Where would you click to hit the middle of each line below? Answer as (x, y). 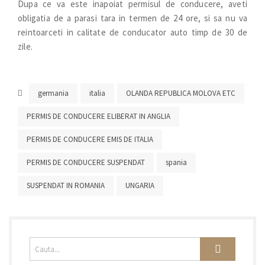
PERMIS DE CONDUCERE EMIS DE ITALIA (90, 139)
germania (53, 93)
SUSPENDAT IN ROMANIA (66, 185)
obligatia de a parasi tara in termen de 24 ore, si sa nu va (132, 18)
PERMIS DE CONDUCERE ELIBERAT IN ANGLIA (98, 116)
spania (176, 162)
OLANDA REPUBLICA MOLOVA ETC (181, 93)
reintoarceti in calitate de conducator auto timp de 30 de (132, 32)
